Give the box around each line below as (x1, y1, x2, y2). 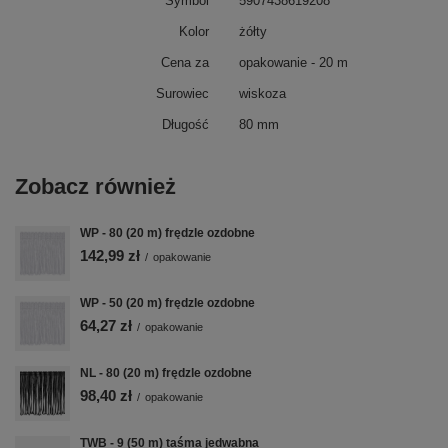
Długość (162, 117, 209, 132)
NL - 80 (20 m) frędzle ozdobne (80, 366, 252, 380)
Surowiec (156, 86, 209, 101)
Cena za (161, 55, 209, 70)
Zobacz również (15, 174, 176, 199)
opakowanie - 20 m (239, 55, 348, 70)
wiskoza (239, 86, 286, 101)
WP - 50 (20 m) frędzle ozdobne (80, 296, 255, 310)
